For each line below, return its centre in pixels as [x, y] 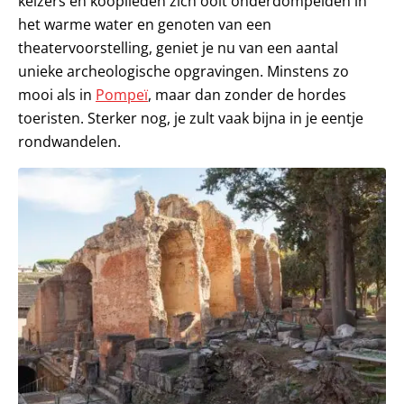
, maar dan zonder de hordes [247, 94]
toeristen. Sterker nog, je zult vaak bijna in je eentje [191, 118]
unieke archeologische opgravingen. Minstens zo [184, 71]
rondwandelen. [69, 141]
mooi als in [57, 94]
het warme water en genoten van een [145, 24]
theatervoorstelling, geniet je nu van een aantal [178, 47]
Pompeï [122, 94]
